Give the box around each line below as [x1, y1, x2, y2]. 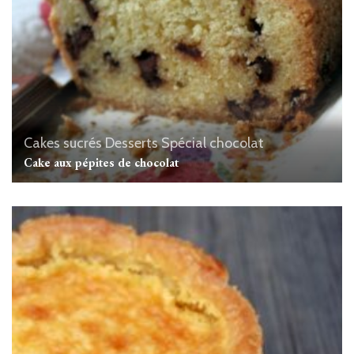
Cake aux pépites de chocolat [24, 155, 179, 171]
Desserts [105, 134, 158, 153]
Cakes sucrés [24, 134, 102, 153]
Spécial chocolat [161, 134, 264, 153]
